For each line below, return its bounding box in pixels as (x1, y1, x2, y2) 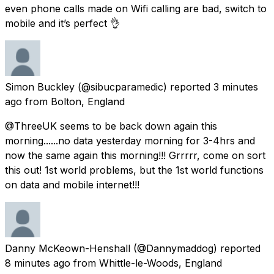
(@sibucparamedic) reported (78, 80, 210, 93)
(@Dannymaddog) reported (133, 242, 261, 254)
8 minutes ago (5, 256, 70, 269)
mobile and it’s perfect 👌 (5, 17, 120, 29)
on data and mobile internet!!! (5, 178, 139, 191)
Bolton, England (51, 95, 125, 108)
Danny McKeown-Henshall (5, 242, 130, 254)
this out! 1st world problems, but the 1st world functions (5, 163, 264, 176)
